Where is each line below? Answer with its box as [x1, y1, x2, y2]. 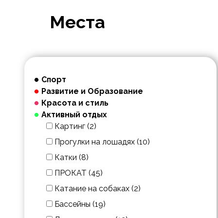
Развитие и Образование [41, 87, 143, 96]
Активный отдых [41, 110, 107, 119]
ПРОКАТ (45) [53, 168, 103, 178]
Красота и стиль [41, 98, 109, 108]
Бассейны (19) [53, 200, 106, 209]
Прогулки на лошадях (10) [53, 137, 150, 146]
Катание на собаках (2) [53, 184, 141, 193]
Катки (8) [53, 153, 89, 162]
